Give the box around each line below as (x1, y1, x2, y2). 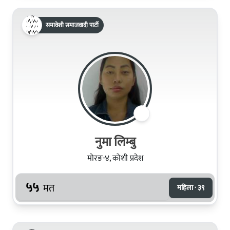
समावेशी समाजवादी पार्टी (46, 20, 99, 30)
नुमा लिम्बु (94, 131, 136, 152)
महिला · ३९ (177, 181, 204, 194)
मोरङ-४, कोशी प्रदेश (87, 151, 143, 165)
